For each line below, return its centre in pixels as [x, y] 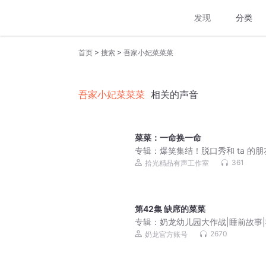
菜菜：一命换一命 [168, 138]
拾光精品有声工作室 [177, 163]
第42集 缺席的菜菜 [170, 209]
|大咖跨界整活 [161, 162]
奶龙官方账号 [166, 235]
